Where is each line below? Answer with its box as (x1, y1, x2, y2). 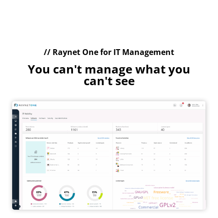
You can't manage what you (28, 60, 190, 77)
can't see (83, 72, 135, 89)
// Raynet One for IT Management (44, 46, 174, 57)
